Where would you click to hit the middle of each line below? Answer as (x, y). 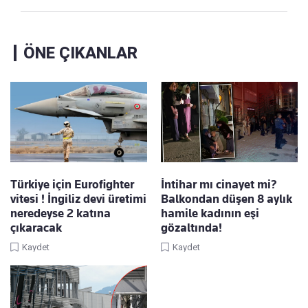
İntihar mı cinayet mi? (219, 185)
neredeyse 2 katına (60, 213)
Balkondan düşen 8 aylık (227, 199)
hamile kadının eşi (210, 213)
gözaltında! (191, 228)
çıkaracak (36, 228)
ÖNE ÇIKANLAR (80, 53)
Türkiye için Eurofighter (72, 185)
